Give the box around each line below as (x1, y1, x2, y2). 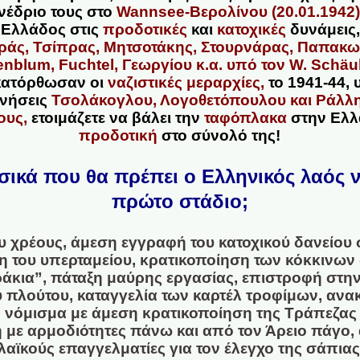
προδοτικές (103, 20, 188, 38)
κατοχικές (217, 20, 287, 38)
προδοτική (79, 126, 158, 144)
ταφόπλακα (203, 108, 287, 126)
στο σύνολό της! (157, 126, 281, 144)
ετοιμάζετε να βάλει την (27, 108, 204, 126)
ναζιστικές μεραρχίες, (108, 73, 265, 91)
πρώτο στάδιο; (111, 190, 248, 212)
